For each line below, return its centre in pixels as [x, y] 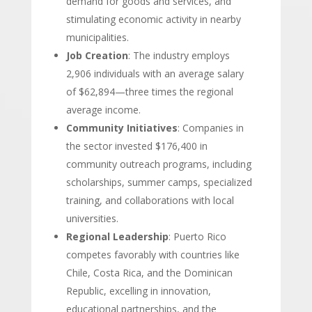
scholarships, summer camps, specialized [159, 182]
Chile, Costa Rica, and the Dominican [149, 273]
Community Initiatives [122, 128]
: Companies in [210, 128]
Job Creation [97, 55]
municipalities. [97, 37]
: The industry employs [179, 55]
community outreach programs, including [158, 164]
